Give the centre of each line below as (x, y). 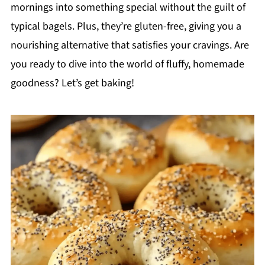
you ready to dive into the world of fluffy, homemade (127, 64)
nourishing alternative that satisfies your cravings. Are (130, 45)
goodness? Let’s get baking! (72, 83)
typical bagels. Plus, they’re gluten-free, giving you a (126, 26)
